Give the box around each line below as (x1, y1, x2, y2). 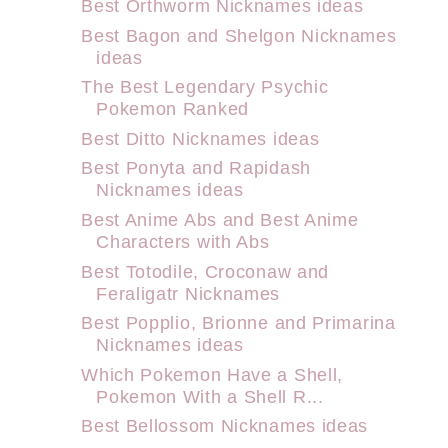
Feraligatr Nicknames (96, 282, 281, 304)
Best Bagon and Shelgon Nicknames (81, 24, 397, 46)
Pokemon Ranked (96, 98, 249, 120)
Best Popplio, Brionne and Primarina (81, 312, 396, 334)
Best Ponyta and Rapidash (81, 157, 311, 179)
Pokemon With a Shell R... (96, 385, 324, 407)
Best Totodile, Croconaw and (81, 260, 330, 282)
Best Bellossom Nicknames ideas (81, 415, 369, 437)
